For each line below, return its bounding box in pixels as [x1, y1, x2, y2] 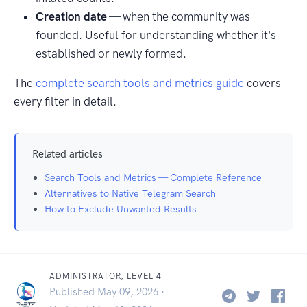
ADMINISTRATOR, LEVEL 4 [49, 271, 162, 282]
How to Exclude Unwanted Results [45, 203, 197, 216]
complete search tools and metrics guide [36, 76, 244, 90]
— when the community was [107, 10, 250, 24]
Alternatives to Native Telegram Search [45, 187, 216, 200]
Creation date [36, 10, 107, 24]
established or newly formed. [36, 47, 186, 61]
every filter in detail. [14, 95, 116, 109]
